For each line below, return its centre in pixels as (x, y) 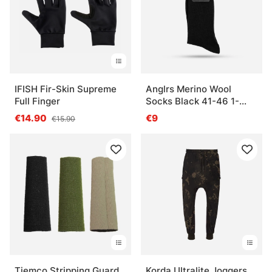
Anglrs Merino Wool (189, 89)
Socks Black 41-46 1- (192, 101)
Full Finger (37, 101)
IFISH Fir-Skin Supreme (66, 89)
